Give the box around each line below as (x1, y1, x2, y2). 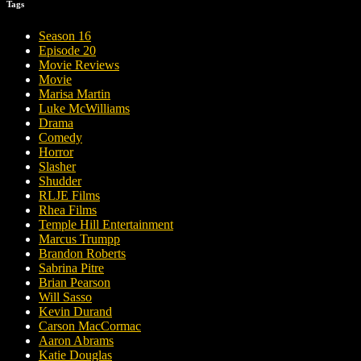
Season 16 (39, 29, 91, 44)
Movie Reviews (39, 58, 119, 73)
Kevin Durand (39, 305, 112, 319)
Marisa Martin (39, 87, 110, 102)
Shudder (39, 174, 81, 189)
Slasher (39, 160, 76, 174)
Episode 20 (39, 44, 96, 58)
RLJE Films (39, 189, 100, 203)
